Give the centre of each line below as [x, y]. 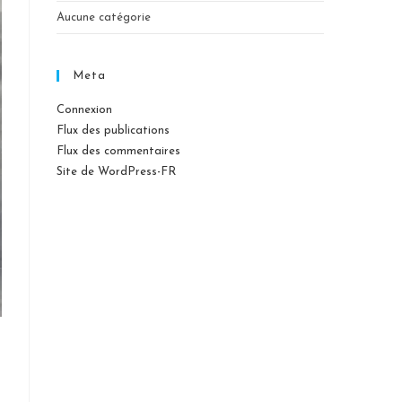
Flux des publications [114, 131]
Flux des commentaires [119, 151]
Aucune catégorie [104, 17]
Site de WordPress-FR [117, 172]
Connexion [85, 110]
